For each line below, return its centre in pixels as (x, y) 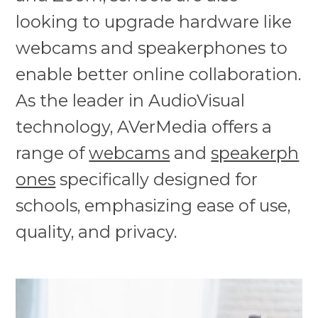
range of (53, 153)
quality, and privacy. (97, 231)
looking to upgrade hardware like (154, 21)
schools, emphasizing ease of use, (153, 205)
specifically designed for (157, 179)
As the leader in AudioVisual (131, 100)
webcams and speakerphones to (152, 48)
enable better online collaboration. (159, 74)
